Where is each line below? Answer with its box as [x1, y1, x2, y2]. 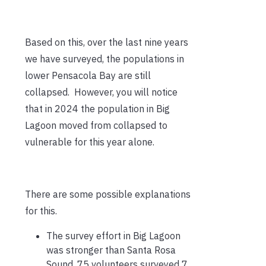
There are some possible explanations [25, 188, 191, 201]
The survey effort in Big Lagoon [46, 230, 180, 242]
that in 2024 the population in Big [25, 103, 170, 115]
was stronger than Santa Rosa [46, 244, 176, 256]
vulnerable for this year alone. [25, 136, 154, 148]
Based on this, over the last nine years [25, 36, 188, 49]
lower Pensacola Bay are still [25, 69, 151, 82]
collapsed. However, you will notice [25, 86, 178, 99]
